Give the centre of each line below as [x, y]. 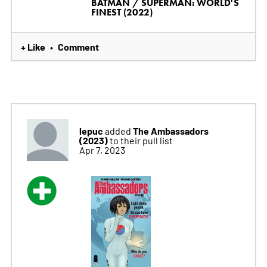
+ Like [33, 46]
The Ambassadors [170, 130]
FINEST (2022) [122, 12]
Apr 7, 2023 [102, 149]
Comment [78, 46]
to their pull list [141, 140]
